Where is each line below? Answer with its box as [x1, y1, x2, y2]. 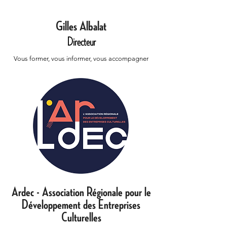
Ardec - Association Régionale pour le [11, 186, 151, 198]
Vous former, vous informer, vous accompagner [14, 55, 148, 62]
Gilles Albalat [56, 20, 106, 33]
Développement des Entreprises [22, 199, 140, 211]
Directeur [66, 36, 96, 48]
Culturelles [61, 211, 101, 223]
